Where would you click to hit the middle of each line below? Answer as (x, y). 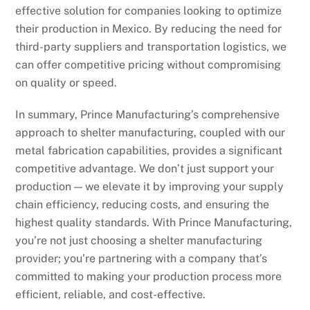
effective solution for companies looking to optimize (149, 10)
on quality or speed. (66, 82)
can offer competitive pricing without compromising (148, 64)
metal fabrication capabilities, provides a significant (149, 151)
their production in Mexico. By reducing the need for (149, 28)
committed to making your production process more (149, 277)
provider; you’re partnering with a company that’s (142, 259)
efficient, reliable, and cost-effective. (111, 295)
